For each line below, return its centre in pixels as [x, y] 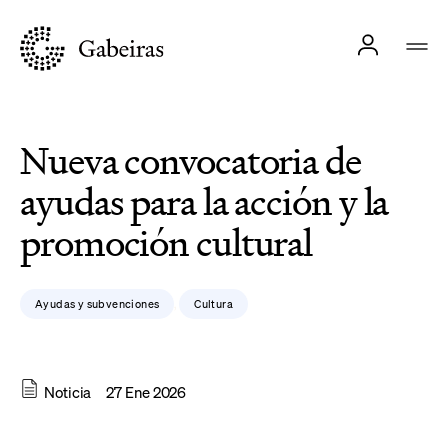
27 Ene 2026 [146, 392]
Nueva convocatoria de [190, 161]
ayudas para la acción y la [204, 202]
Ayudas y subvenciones [97, 304]
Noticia [68, 392]
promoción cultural [166, 243]
